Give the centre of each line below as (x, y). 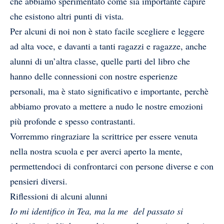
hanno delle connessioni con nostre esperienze (94, 76)
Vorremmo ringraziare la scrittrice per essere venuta (104, 136)
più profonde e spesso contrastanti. (73, 121)
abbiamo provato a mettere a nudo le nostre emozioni (106, 106)
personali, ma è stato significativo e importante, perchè (109, 91)
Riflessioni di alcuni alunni (59, 196)
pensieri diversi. (39, 181)
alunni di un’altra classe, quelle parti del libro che (100, 61)
